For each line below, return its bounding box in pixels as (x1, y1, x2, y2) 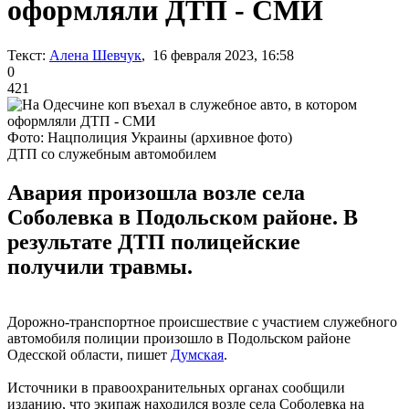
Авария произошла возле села (7, 180, 305, 204)
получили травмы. (7, 254, 193, 278)
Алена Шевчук (49, 47, 142, 63)
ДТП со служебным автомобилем (7, 145, 216, 162)
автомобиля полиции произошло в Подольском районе (7, 330, 351, 346)
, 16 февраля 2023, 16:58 (142, 47, 294, 63)
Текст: (7, 47, 46, 63)
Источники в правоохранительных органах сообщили (7, 379, 345, 395)
